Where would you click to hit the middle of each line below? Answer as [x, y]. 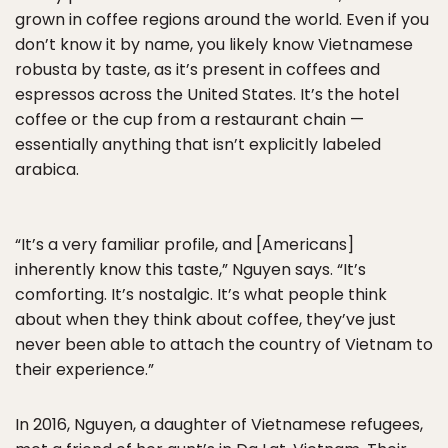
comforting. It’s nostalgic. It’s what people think [201, 294]
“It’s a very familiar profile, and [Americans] [184, 244]
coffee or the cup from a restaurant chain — [189, 119]
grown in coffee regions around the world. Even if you [222, 19]
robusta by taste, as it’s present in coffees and [197, 69]
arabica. [47, 169]
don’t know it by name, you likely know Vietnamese [214, 44]
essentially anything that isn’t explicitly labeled [198, 144]
